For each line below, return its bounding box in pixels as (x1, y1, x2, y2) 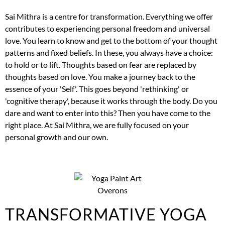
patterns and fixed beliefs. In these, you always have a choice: (5, 47, 213, 57)
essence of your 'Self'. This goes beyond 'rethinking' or (5, 83, 189, 93)
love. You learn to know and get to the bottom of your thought (5, 35, 217, 45)
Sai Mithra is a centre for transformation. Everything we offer (5, 11, 213, 21)
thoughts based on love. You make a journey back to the (5, 71, 195, 81)
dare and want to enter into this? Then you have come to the (5, 107, 210, 118)
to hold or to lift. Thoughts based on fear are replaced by (5, 59, 196, 69)
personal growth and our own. (5, 132, 108, 142)
